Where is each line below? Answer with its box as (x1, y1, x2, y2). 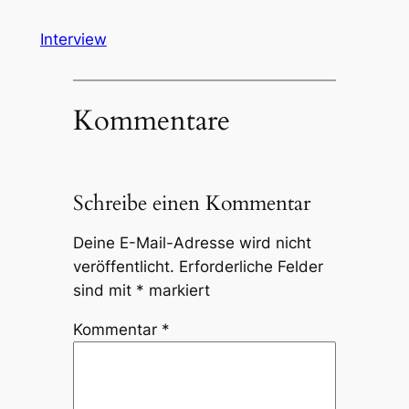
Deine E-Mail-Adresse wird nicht (72, 234, 311, 253)
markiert (143, 281, 210, 300)
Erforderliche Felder (178, 257, 323, 277)
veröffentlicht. (72, 257, 174, 277)
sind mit (72, 281, 136, 300)
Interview (39, 29, 107, 48)
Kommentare (72, 101, 230, 141)
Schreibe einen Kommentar (72, 189, 310, 218)
